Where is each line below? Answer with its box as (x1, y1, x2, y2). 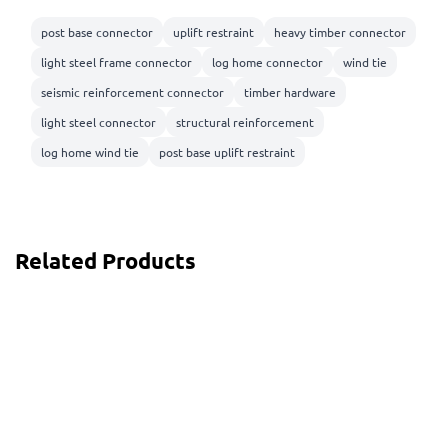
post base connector (41, 24, 153, 41)
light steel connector (41, 114, 156, 131)
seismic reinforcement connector (41, 84, 224, 101)
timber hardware (244, 84, 336, 101)
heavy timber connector (274, 24, 406, 41)
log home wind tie (41, 144, 139, 161)
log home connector (212, 54, 323, 71)
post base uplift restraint (159, 144, 295, 161)
